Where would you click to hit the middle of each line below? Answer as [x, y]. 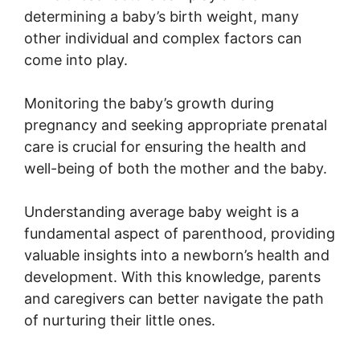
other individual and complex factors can [163, 39]
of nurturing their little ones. [120, 321]
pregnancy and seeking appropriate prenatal [176, 125]
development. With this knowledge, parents [172, 277]
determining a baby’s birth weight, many [162, 17]
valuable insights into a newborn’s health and [177, 256]
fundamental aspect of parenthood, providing [180, 234]
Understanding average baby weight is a [162, 212]
